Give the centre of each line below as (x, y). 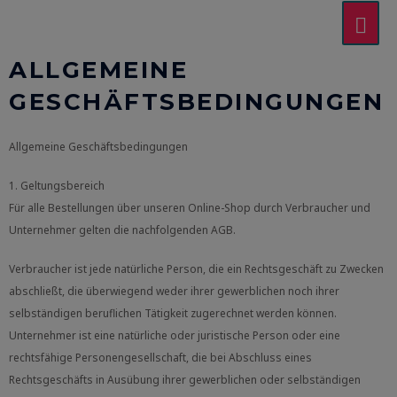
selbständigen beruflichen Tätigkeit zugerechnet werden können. (173, 314)
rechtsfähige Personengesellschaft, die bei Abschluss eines (160, 358)
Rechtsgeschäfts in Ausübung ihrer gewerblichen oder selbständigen (185, 380)
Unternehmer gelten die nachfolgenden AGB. (122, 230)
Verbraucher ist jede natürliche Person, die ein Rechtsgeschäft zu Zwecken (196, 269)
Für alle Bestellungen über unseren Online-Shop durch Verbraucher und (190, 208)
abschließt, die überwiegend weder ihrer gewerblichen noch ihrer (174, 292)
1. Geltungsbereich (57, 186)
